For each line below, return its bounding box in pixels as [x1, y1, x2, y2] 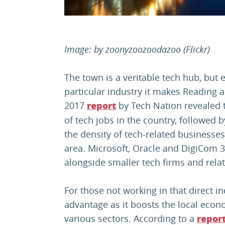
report [87, 100, 116, 111]
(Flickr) [181, 43, 210, 55]
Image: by [64, 43, 105, 55]
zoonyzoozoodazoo [105, 43, 181, 55]
